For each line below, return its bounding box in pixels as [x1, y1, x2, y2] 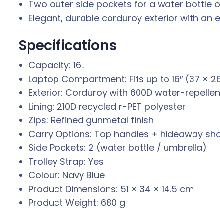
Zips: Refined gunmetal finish [28, 114, 154, 127]
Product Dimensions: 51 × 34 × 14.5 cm [28, 183, 194, 195]
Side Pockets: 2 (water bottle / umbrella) [28, 141, 207, 154]
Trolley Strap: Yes [28, 155, 104, 168]
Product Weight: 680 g [28, 196, 125, 209]
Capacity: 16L [28, 59, 84, 72]
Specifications [19, 36, 117, 55]
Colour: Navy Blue [28, 169, 105, 182]
